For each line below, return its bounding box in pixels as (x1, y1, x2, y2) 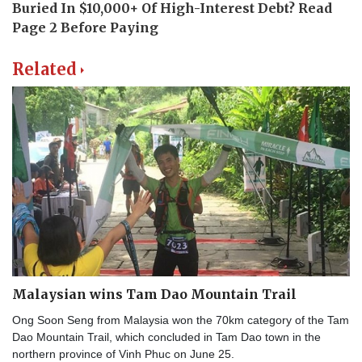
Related (12, 59, 77, 80)
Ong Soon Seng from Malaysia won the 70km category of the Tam (12, 314, 349, 327)
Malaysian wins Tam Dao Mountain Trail (12, 286, 297, 303)
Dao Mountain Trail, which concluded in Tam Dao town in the (12, 330, 321, 344)
